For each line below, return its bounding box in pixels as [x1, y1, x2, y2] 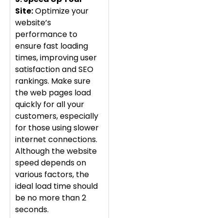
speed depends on [15, 157, 86, 168]
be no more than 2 [15, 192, 86, 203]
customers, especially [15, 110, 98, 122]
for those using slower [15, 122, 99, 133]
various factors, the [15, 168, 89, 180]
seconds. [15, 203, 49, 215]
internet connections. [15, 133, 97, 145]
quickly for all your [15, 98, 84, 110]
